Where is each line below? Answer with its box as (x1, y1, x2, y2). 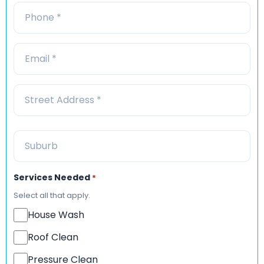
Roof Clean (28, 230, 78, 244)
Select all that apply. (14, 189, 90, 201)
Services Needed (14, 171, 90, 183)
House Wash (28, 207, 84, 222)
